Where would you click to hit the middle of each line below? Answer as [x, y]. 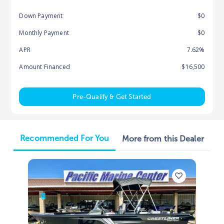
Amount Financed [44, 67]
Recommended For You [65, 138]
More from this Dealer [163, 139]
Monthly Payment [44, 33]
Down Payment [41, 16]
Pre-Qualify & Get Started [112, 96]
